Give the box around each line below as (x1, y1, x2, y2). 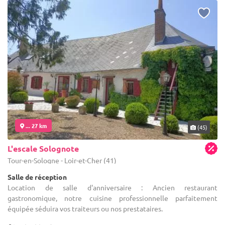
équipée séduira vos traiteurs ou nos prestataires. (8, 203, 163, 213)
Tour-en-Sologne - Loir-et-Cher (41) (8, 155, 117, 165)
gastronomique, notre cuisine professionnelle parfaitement (8, 193, 217, 202)
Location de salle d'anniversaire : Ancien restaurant (8, 182, 217, 192)
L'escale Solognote (8, 143, 79, 154)
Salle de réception (8, 172, 67, 181)
